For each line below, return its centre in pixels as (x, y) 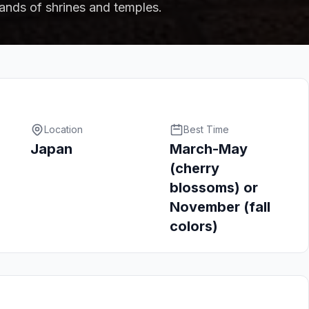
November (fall (220, 207)
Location (63, 129)
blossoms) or (213, 188)
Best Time (206, 129)
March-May (208, 149)
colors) (193, 226)
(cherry (194, 168)
